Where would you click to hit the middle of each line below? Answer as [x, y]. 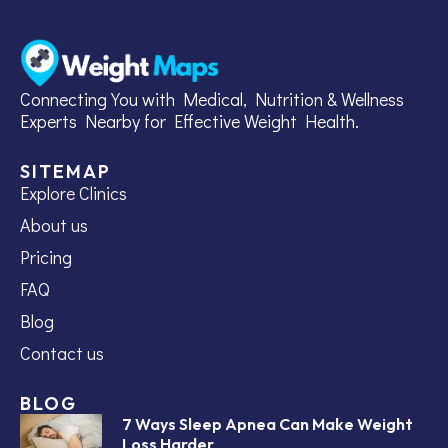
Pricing [46, 256]
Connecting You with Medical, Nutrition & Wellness [212, 98]
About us [54, 224]
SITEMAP [65, 171]
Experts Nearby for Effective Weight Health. [189, 120]
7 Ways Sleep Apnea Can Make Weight [267, 423]
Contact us [62, 352]
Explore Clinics [73, 192]
